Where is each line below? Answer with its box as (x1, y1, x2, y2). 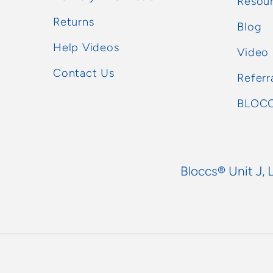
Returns (53, 15, 94, 29)
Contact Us (53, 66, 115, 80)
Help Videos (53, 40, 119, 54)
